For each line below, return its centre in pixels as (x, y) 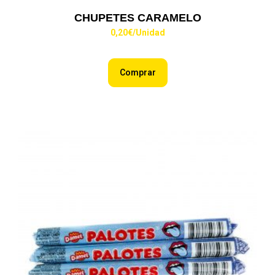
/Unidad (149, 32)
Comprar (137, 72)
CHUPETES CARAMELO (137, 17)
